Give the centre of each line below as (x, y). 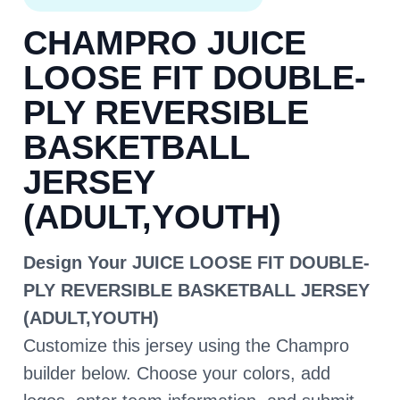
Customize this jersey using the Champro (186, 346)
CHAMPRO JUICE (165, 43)
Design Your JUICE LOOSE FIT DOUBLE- (196, 263)
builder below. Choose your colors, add (177, 374)
